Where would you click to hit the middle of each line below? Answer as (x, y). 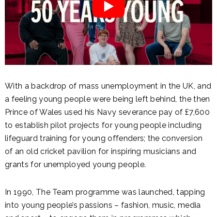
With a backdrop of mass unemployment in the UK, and (108, 86)
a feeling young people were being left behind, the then (108, 99)
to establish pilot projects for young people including (103, 125)
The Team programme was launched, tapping (120, 192)
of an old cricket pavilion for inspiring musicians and (101, 151)
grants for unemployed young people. (76, 164)
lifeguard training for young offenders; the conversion (104, 138)
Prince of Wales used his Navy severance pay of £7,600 (107, 112)
